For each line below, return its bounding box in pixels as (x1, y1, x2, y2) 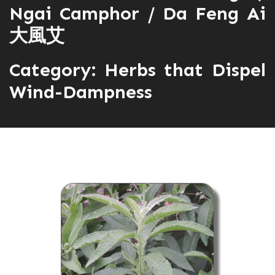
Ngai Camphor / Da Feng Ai (9, 2, 266, 25)
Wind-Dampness (9, 81, 152, 103)
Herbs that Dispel (96, 59, 266, 81)
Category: (9, 59, 96, 81)
